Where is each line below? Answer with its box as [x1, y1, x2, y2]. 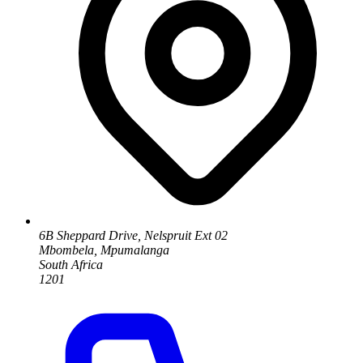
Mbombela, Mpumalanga [39, 242, 169, 257]
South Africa [39, 257, 103, 271]
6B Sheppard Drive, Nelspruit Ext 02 [39, 228, 228, 242]
